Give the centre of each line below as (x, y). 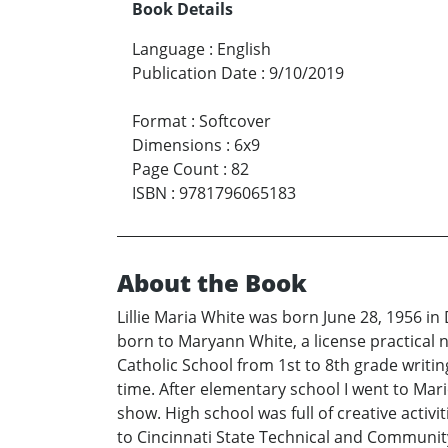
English (244, 49)
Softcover (235, 121)
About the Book (212, 283)
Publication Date (194, 73)
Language (168, 49)
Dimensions (177, 145)
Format (159, 121)
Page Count (175, 169)
